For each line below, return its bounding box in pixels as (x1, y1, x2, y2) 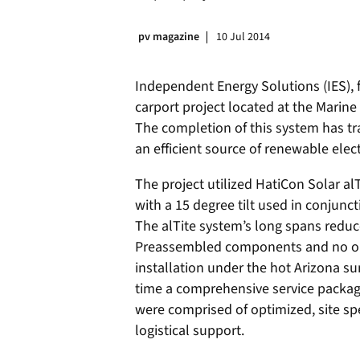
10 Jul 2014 (216, 29, 270, 45)
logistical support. (135, 321, 244, 341)
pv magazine (138, 29, 199, 45)
